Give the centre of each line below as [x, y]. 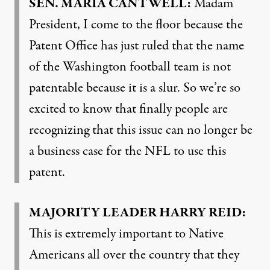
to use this [198, 151]
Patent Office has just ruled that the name [137, 46]
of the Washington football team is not [130, 67]
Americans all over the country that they [134, 255]
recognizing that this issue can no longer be [141, 130]
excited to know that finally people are [128, 109]
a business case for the [87, 151]
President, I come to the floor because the [136, 25]
